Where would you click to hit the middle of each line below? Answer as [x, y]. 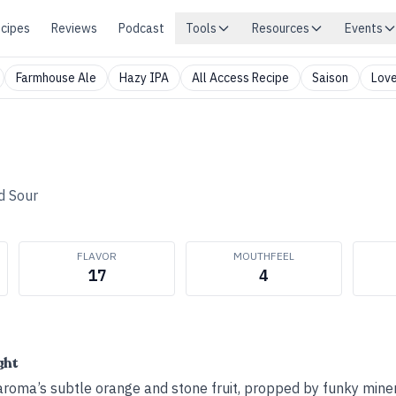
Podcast [141, 28]
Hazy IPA [144, 78]
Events [364, 28]
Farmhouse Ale [56, 78]
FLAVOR [97, 256]
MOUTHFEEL [264, 256]
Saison [330, 78]
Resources [281, 28]
